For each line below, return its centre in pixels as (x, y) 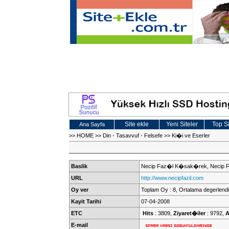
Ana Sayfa (92, 124)
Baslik (79, 166)
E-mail (79, 225)
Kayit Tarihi (86, 201)
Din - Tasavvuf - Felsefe (133, 135)
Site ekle (137, 124)
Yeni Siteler (182, 124)
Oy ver (80, 190)
